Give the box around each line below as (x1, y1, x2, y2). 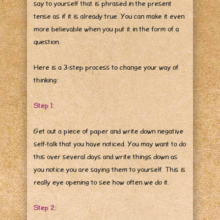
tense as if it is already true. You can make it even (34, 12, 185, 21)
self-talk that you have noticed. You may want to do (34, 140, 186, 148)
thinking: (34, 76, 58, 84)
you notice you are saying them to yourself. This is (34, 165, 186, 174)
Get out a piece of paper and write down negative (34, 127, 184, 136)
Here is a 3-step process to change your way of (34, 63, 179, 72)
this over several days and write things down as (34, 153, 178, 161)
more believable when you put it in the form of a (34, 25, 179, 33)
